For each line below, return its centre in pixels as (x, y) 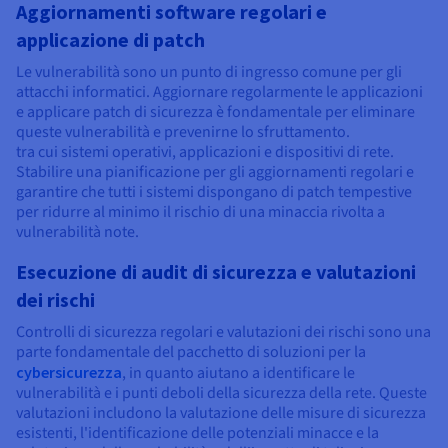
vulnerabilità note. (77, 232)
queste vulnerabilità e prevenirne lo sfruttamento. (183, 132)
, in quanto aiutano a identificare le (238, 373)
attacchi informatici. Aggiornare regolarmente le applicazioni (219, 92)
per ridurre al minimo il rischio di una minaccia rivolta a (200, 212)
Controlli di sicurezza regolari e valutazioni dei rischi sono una (223, 332)
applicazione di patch (110, 40)
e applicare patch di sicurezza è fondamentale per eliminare (215, 112)
